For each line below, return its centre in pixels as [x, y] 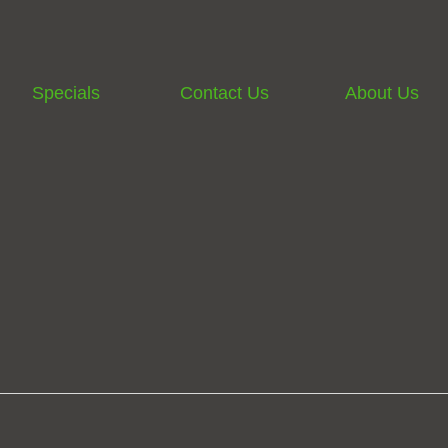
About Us [382, 92]
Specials [66, 92]
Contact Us [224, 92]
